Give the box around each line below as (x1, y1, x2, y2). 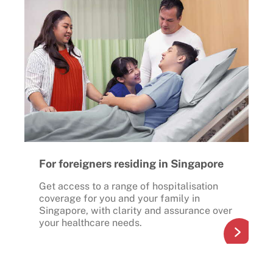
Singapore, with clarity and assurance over (39, 204, 232, 216)
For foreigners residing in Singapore (39, 157, 224, 170)
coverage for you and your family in (39, 192, 200, 204)
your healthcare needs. (39, 216, 142, 229)
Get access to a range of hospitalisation (39, 180, 218, 192)
